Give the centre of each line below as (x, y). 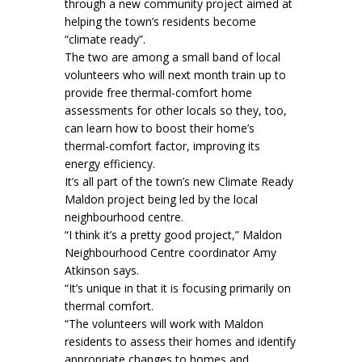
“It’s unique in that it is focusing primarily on (178, 288)
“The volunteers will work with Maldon (164, 323)
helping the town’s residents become (160, 21)
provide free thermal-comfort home (158, 92)
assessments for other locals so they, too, (176, 110)
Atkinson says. (102, 270)
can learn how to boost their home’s (160, 128)
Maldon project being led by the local (161, 199)
